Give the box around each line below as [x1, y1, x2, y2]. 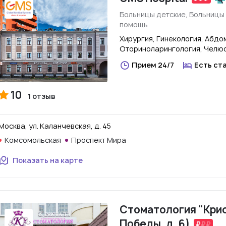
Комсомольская [5, 135, 61, 145]
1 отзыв [28, 91, 55, 101]
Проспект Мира [71, 135, 126, 145]
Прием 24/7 [132, 60, 174, 70]
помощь [120, 20, 148, 29]
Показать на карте [13, 155, 83, 165]
